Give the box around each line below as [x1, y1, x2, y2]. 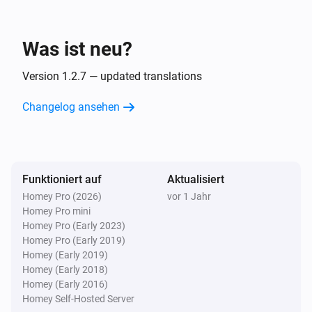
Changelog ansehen [22, 100, 120, 114]
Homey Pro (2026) [22, 190, 102, 202]
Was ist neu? [22, 37, 132, 61]
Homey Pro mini [22, 205, 91, 217]
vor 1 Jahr [167, 190, 211, 202]
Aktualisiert [167, 172, 224, 186]
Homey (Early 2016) [22, 278, 108, 290]
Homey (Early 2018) [22, 263, 108, 275]
